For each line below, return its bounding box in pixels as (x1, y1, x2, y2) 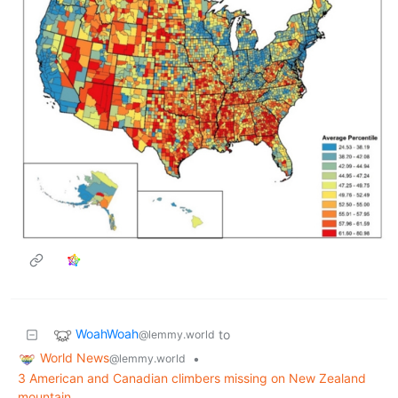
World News (40, 349, 109, 365)
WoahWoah (76, 325, 139, 341)
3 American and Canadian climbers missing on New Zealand (18, 370, 366, 386)
